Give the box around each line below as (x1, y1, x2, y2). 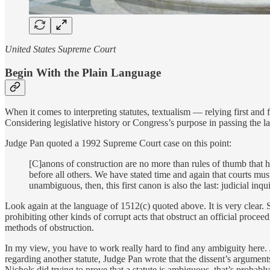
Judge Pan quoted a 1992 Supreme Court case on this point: (5, 138, 231, 149)
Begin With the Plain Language (5, 66, 161, 79)
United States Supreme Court (5, 43, 116, 54)
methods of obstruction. (5, 222, 94, 233)
